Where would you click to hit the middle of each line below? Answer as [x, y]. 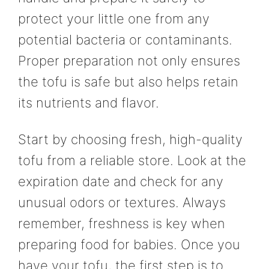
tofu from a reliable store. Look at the [132, 161]
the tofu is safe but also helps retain [128, 81]
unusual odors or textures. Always [122, 203]
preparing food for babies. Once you [129, 245]
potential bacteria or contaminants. [125, 39]
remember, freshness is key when [122, 224]
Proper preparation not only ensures [129, 60]
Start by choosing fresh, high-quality [130, 140]
